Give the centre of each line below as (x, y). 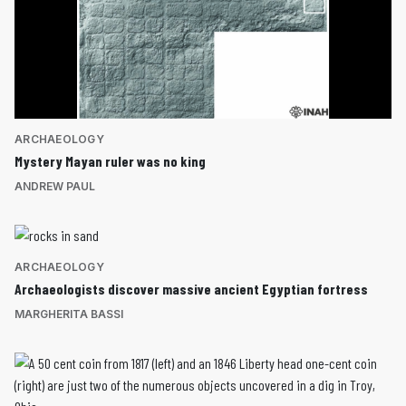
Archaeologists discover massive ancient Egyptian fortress (191, 288)
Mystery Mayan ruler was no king (110, 160)
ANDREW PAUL (55, 186)
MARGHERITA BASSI (69, 314)
